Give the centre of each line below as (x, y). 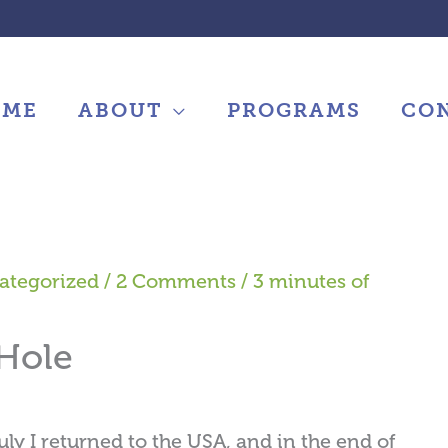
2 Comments (176, 281)
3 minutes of (311, 281)
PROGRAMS (294, 109)
